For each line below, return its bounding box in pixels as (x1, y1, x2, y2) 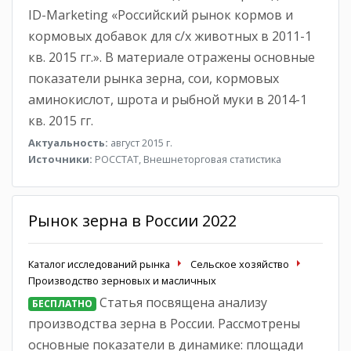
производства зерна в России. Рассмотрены (28, 314, 300, 332)
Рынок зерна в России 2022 (28, 209, 237, 231)
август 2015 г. (108, 135, 172, 150)
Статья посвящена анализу (96, 293, 267, 311)
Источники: (28, 151, 92, 166)
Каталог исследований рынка (28, 256, 170, 271)
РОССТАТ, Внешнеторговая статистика (92, 151, 281, 166)
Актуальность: (28, 135, 108, 150)
